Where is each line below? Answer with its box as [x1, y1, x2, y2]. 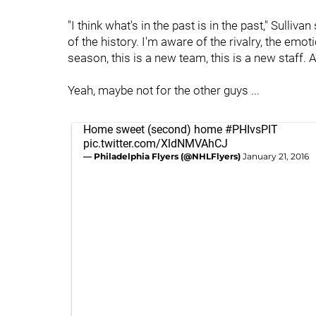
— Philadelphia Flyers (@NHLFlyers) [83, 151, 243, 162]
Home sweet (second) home [83, 123, 225, 136]
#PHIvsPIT [225, 123, 278, 136]
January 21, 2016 [243, 151, 309, 162]
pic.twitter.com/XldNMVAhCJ [83, 137, 228, 150]
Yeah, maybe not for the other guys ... [68, 83, 260, 97]
